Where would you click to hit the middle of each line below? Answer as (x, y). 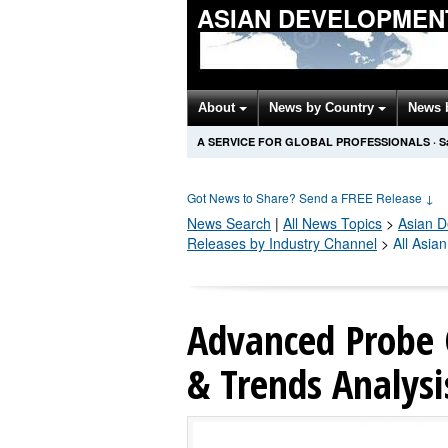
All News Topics (332, 223)
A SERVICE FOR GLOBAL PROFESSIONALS (313, 141)
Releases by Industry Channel (282, 243)
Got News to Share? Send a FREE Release (306, 197)
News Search (229, 223)
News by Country (323, 107)
